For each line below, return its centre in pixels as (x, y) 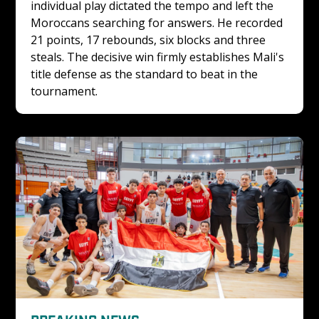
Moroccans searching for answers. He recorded (158, 22)
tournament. (65, 91)
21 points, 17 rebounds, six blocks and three (149, 40)
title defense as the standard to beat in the (145, 74)
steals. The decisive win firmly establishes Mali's (158, 57)
